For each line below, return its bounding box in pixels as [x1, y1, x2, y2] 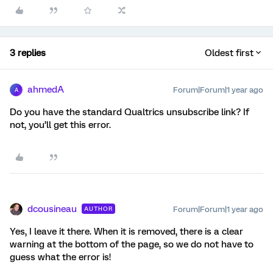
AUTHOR [84, 205, 113, 213]
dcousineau [27, 204, 77, 215]
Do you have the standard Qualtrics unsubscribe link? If [10, 107, 249, 118]
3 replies [10, 48, 46, 59]
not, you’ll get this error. [10, 119, 111, 131]
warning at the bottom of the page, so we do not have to [10, 239, 253, 250]
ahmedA [27, 84, 64, 96]
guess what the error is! [10, 252, 111, 263]
